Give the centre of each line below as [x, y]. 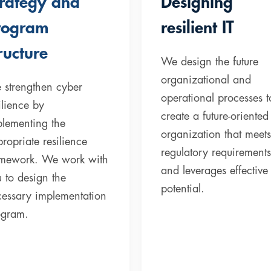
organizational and [206, 80]
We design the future [210, 61]
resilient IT [198, 28]
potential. [183, 188]
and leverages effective [214, 170]
